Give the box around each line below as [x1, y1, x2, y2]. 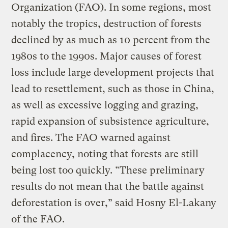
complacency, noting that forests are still [11, 148, 199, 160]
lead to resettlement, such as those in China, [11, 82, 215, 95]
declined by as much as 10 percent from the [11, 34, 211, 46]
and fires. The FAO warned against [11, 131, 171, 144]
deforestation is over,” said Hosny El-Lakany [11, 196, 217, 209]
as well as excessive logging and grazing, [11, 99, 199, 111]
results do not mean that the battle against [11, 180, 205, 192]
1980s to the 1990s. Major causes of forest [11, 50, 202, 62]
